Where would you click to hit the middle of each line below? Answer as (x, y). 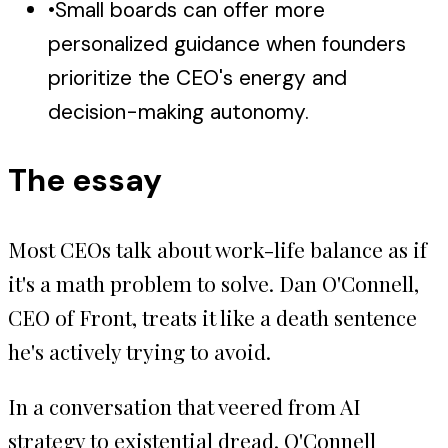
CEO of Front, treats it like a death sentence (212, 316)
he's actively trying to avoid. (139, 350)
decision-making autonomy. (178, 111)
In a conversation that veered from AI (184, 405)
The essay (85, 180)
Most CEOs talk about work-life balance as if (217, 248)
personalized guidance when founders (227, 43)
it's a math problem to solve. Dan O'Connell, (213, 282)
